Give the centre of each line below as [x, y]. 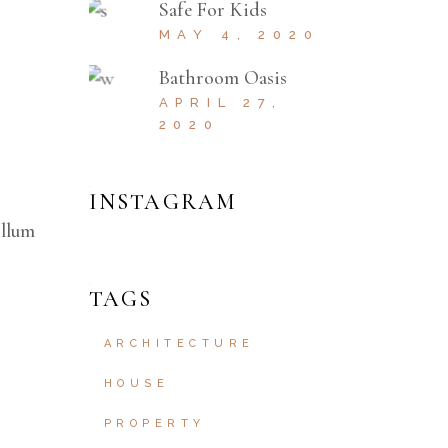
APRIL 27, [220, 102]
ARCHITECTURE [179, 343]
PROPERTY [154, 423]
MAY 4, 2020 [239, 34]
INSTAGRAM [163, 202]
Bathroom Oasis [222, 78]
